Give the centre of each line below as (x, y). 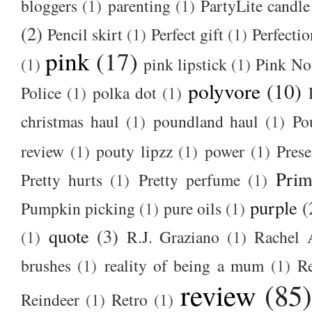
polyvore (225, 91)
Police (41, 92)
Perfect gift (187, 34)
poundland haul (206, 121)
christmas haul (70, 121)
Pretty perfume (189, 179)
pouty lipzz (134, 151)
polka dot (125, 92)
